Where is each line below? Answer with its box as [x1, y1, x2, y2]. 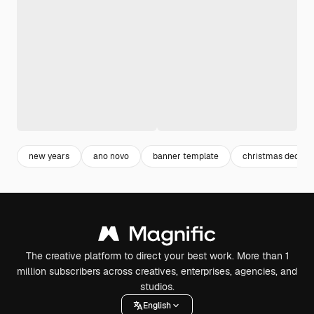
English [143, 299, 171, 311]
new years [29, 150, 69, 162]
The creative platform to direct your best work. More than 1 [25, 250, 289, 262]
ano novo [93, 150, 129, 162]
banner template [153, 150, 219, 162]
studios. [139, 280, 175, 293]
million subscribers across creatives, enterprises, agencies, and [17, 265, 297, 278]
